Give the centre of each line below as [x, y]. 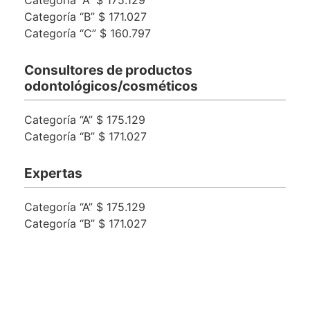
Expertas [53, 173]
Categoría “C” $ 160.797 [88, 33]
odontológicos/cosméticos [111, 85]
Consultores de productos [108, 70]
